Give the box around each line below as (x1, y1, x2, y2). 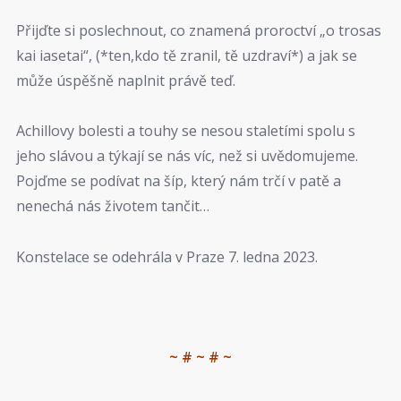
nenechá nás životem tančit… (16, 196, 209, 217)
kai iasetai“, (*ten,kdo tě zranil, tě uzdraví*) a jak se (16, 45, 357, 65)
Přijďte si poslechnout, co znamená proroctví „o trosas (16, 20, 381, 40)
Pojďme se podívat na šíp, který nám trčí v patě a (16, 171, 341, 192)
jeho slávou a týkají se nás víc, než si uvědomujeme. (16, 146, 358, 166)
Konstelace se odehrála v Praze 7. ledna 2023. (16, 246, 318, 267)
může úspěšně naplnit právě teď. (16, 70, 235, 90)
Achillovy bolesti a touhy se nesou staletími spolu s (16, 121, 355, 141)
